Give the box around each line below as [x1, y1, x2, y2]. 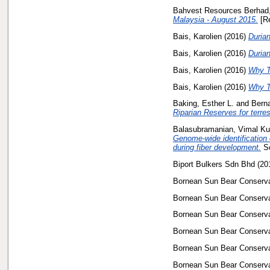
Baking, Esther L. [173, 99, 234, 108]
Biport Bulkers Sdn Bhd [173, 159, 255, 169]
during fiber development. [173, 143, 261, 152]
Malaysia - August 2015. [173, 15, 258, 25]
